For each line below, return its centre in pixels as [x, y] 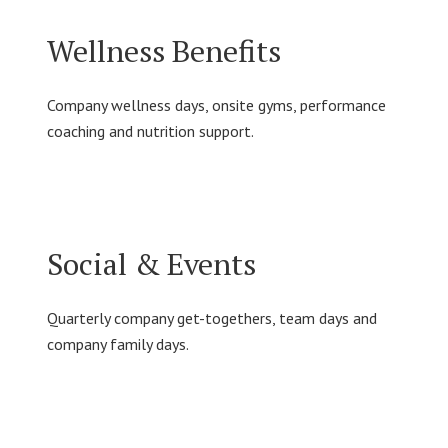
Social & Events [151, 264]
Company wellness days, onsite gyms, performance [216, 105]
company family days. [117, 344]
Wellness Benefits [163, 51]
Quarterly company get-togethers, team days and [211, 318]
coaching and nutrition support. [150, 131]
